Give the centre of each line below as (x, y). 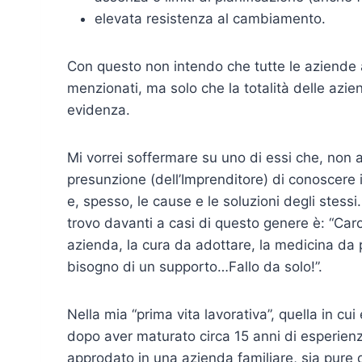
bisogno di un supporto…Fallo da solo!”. (195, 267)
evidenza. (99, 110)
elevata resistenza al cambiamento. (210, 19)
